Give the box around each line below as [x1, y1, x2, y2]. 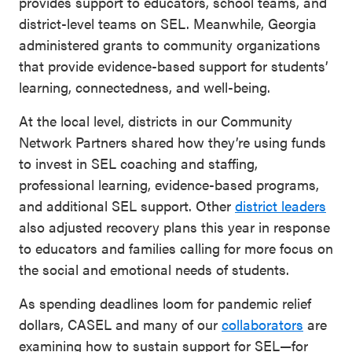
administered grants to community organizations [19, 34, 321, 54]
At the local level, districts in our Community [19, 110, 292, 130]
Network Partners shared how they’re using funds [19, 131, 326, 152]
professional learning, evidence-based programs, [19, 174, 319, 194]
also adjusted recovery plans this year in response [19, 216, 330, 236]
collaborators [222, 313, 303, 334]
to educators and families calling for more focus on [19, 237, 333, 258]
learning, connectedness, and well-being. [19, 76, 278, 97]
